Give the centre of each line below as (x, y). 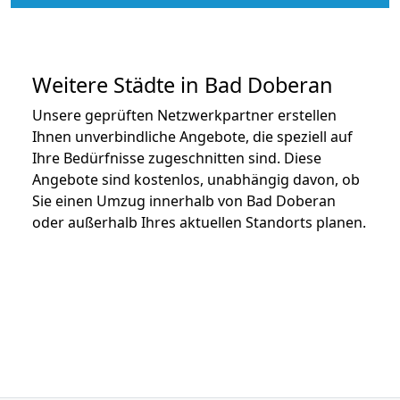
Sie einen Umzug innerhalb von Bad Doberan (184, 200)
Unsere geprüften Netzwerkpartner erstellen (184, 115)
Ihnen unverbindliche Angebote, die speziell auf (192, 136)
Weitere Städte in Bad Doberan (183, 84)
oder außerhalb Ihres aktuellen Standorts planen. (199, 222)
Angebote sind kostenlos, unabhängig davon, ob (196, 179)
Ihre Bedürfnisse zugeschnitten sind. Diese (177, 158)
